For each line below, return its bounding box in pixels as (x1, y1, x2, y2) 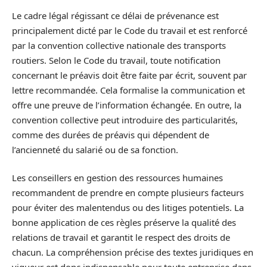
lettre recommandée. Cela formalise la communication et (12, 83, 245, 96)
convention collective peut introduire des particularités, (12, 113, 238, 126)
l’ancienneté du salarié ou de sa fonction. (12, 143, 178, 156)
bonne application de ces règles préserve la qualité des (12, 216, 236, 228)
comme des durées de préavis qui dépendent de (12, 128, 209, 141)
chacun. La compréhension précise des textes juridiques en (12, 246, 253, 258)
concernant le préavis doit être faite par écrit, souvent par (12, 69, 247, 81)
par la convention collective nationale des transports (12, 39, 226, 51)
